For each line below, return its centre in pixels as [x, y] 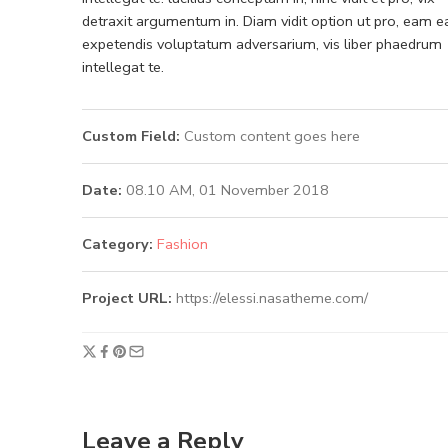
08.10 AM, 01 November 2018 [225, 189]
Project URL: [129, 297]
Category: [117, 243]
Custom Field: [131, 135]
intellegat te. [123, 66]
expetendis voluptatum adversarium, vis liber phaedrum [262, 43]
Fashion [182, 243]
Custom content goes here [270, 135]
